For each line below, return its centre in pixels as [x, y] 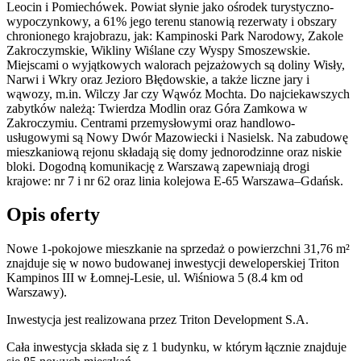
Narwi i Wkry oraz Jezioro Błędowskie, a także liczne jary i [158, 79]
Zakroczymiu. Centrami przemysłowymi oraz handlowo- [151, 122]
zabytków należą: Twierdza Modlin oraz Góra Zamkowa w [157, 108]
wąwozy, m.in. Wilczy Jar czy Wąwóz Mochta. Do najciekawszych [178, 93]
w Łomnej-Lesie [119, 278]
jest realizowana [105, 320]
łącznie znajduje [306, 347]
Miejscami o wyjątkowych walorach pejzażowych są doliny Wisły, [176, 64]
